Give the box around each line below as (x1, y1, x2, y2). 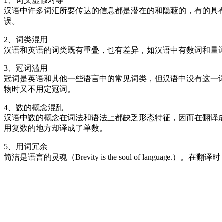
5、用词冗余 (4, 142, 48, 151)
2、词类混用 (4, 35, 48, 44)
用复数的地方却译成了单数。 (4, 123, 107, 132)
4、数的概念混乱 (4, 103, 63, 111)
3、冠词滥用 (4, 63, 48, 72)
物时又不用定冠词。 (4, 84, 75, 93)
